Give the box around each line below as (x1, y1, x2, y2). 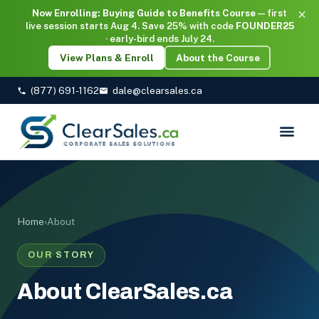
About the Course (175, 51, 260, 63)
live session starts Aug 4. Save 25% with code (25, 21, 236, 31)
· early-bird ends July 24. (105, 33, 214, 44)
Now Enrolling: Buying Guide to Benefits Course (32, 8, 256, 19)
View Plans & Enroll (59, 51, 154, 63)
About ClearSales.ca (17, 280, 233, 303)
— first (256, 8, 287, 19)
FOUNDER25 (235, 21, 294, 31)
